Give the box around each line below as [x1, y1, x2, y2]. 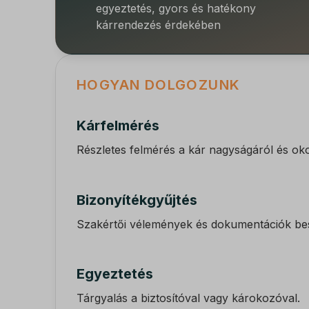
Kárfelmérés [77, 117, 159, 134]
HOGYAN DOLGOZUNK [77, 77, 241, 94]
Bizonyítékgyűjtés [77, 191, 197, 208]
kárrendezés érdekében [95, 18, 221, 32]
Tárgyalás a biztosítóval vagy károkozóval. [77, 291, 300, 306]
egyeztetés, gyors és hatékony [95, 1, 256, 16]
